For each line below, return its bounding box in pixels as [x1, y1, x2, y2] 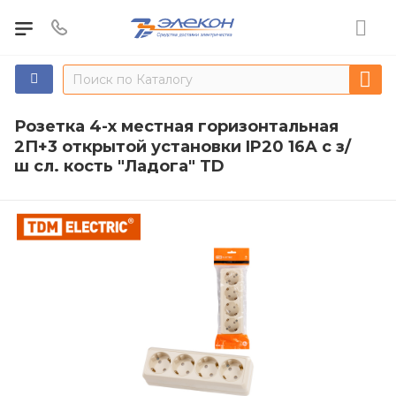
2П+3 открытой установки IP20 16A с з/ [14, 136, 351, 156]
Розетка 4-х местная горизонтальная [14, 116, 339, 136]
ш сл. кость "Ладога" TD [14, 156, 225, 176]
